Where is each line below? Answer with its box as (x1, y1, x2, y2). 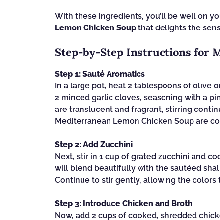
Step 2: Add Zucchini (55, 140, 133, 149)
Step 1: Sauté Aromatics (55, 69, 145, 79)
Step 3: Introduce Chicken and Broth (55, 199, 192, 208)
